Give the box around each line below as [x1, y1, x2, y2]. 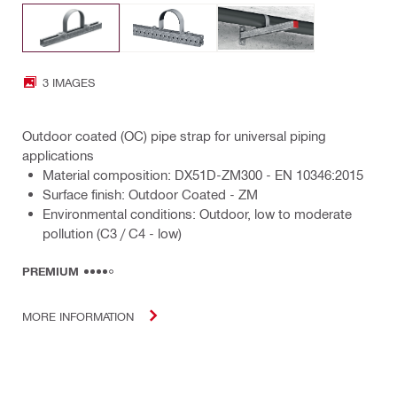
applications [22, 147, 94, 164]
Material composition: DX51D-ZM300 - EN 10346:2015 [43, 167, 363, 183]
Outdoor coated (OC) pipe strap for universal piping [22, 128, 326, 144]
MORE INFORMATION [22, 308, 134, 323]
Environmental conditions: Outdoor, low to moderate [43, 206, 352, 222]
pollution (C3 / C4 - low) [43, 225, 182, 242]
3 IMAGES [43, 74, 95, 89]
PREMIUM [22, 264, 79, 279]
